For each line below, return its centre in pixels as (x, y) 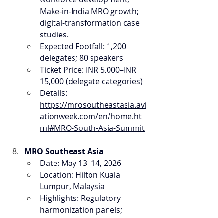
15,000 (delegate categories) (91, 81)
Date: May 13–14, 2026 (81, 163)
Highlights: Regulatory (81, 198)
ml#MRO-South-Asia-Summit (92, 128)
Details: (54, 93)
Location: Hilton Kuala (81, 175)
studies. (54, 35)
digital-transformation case (91, 23)
